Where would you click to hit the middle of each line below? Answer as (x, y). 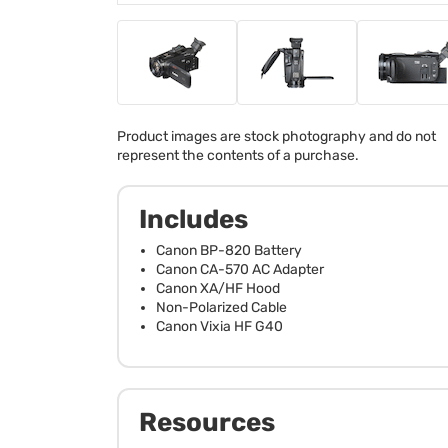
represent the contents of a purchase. (238, 155)
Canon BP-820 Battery (229, 250)
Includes (193, 219)
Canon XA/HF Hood (218, 288)
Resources (207, 422)
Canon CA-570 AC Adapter (240, 269)
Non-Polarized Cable (221, 307)
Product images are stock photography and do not (276, 136)
